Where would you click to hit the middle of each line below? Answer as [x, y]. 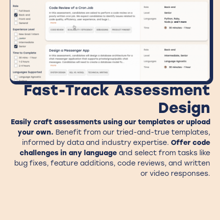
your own [34, 133]
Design [184, 108]
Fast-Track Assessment [117, 90]
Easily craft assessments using [68, 122]
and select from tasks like [164, 153]
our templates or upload [167, 122]
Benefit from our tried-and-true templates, [133, 133]
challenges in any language [68, 153]
